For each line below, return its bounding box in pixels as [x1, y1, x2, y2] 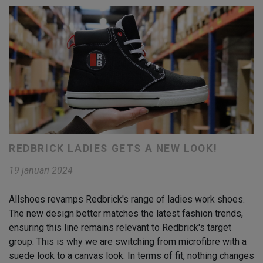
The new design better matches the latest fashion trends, [9, 208, 243, 220]
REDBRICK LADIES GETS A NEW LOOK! [9, 143, 218, 155]
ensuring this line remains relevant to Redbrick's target [9, 222, 231, 234]
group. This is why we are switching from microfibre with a [9, 236, 247, 248]
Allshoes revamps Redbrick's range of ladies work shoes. [9, 194, 245, 205]
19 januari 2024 [9, 165, 73, 177]
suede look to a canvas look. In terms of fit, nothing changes [9, 250, 254, 262]
